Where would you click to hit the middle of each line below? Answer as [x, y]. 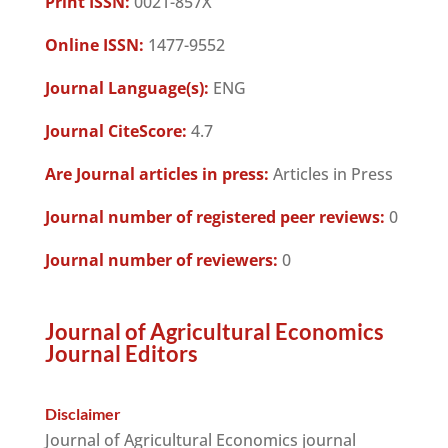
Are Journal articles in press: [156, 174]
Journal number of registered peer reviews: [214, 217]
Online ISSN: [94, 45]
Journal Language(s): [126, 88]
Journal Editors [121, 353]
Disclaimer [82, 413]
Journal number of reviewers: [161, 260]
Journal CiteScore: [115, 131]
